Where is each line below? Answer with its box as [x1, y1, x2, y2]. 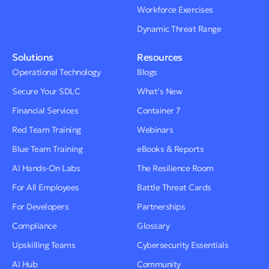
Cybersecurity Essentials [137, 239, 228, 250]
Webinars [137, 124, 173, 135]
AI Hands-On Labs [12, 162, 80, 174]
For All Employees [12, 181, 79, 193]
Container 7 [137, 104, 181, 116]
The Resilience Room [137, 162, 214, 174]
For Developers [12, 201, 68, 212]
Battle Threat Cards [137, 181, 211, 193]
